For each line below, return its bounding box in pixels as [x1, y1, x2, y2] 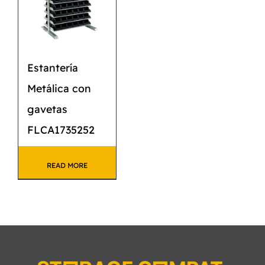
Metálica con [27, 82, 91, 95]
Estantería [27, 61, 78, 75]
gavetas [27, 102, 67, 116]
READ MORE [47, 161, 88, 170]
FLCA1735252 [27, 123, 95, 137]
